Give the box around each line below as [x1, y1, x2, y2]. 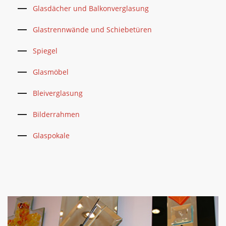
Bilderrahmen [33, 109, 80, 119]
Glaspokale [33, 131, 70, 140]
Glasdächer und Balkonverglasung [33, 4, 149, 13]
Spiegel [33, 46, 58, 55]
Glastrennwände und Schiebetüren [33, 25, 152, 34]
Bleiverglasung [33, 88, 83, 98]
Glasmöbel [33, 67, 69, 77]
